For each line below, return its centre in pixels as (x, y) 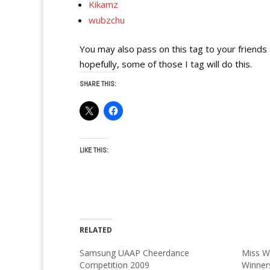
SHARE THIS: (98, 84)
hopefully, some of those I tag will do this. (166, 64)
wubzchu (107, 20)
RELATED (96, 230)
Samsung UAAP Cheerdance (134, 253)
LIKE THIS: (94, 150)
